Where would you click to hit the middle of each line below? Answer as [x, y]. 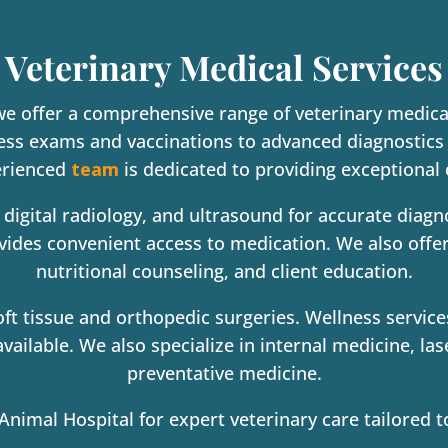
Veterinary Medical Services [224, 66]
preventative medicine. [224, 372]
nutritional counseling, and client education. [224, 270]
